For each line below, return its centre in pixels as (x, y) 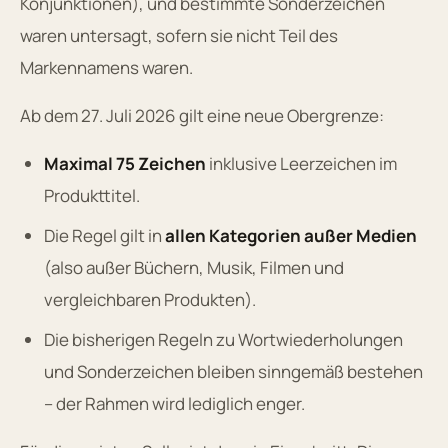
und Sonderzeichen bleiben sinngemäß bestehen (233, 371)
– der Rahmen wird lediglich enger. (174, 403)
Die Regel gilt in (104, 235)
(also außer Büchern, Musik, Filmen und (194, 267)
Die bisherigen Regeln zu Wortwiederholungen (223, 339)
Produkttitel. (92, 195)
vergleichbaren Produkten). (150, 299)
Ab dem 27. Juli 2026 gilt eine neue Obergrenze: (202, 115)
